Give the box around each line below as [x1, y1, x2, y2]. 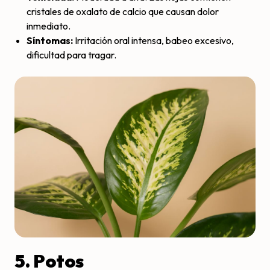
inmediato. [27, 19, 71, 32]
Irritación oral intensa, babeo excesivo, [73, 34, 234, 46]
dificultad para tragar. [27, 48, 116, 61]
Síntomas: [27, 34, 73, 46]
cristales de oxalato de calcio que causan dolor [27, 5, 219, 17]
